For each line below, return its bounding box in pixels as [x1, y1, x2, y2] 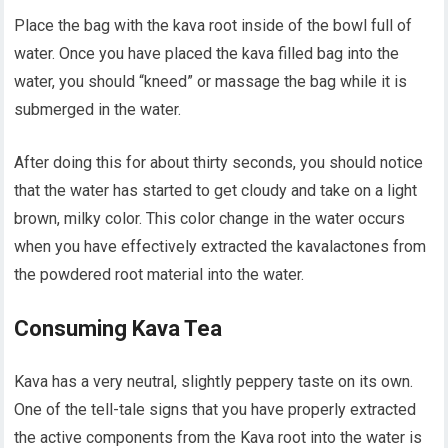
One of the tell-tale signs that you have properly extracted [14, 400, 417, 420]
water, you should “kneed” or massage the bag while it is [14, 72, 408, 92]
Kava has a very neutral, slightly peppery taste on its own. [14, 372, 414, 392]
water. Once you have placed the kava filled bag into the [14, 44, 400, 64]
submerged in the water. [14, 100, 182, 120]
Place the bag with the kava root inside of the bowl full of [14, 16, 413, 36]
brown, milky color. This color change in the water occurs [14, 209, 406, 229]
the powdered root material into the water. [14, 265, 305, 285]
